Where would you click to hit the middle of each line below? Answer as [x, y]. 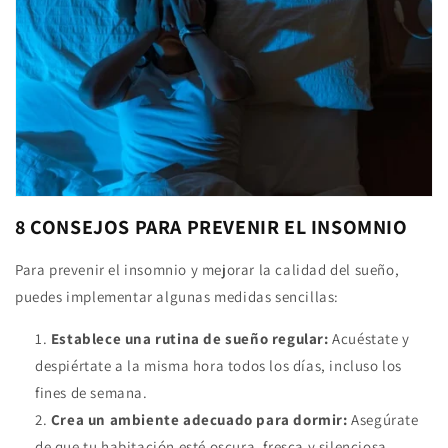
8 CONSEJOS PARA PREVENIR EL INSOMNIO [211, 226]
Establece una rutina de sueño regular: [189, 339]
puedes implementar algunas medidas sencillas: [177, 297]
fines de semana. [91, 393]
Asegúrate [383, 420]
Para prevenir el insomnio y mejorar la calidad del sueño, [207, 270]
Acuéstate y [369, 339]
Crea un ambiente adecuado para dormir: [199, 420]
